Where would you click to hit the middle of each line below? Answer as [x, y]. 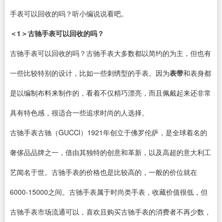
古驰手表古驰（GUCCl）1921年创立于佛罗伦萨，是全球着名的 [109, 133]
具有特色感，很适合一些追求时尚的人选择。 [79, 113]
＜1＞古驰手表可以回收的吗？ [57, 33]
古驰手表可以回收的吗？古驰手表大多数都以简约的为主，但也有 [111, 53]
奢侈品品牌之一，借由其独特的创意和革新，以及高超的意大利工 [111, 152]
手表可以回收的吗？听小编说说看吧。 [69, 14]
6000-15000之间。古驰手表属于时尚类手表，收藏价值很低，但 [109, 192]
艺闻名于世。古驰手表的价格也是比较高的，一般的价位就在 [104, 172]
